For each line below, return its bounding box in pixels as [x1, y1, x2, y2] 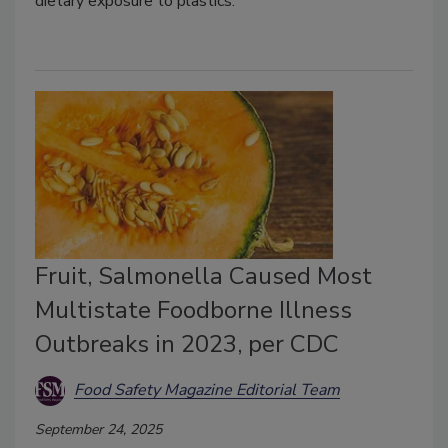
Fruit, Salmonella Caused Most [35, 259, 372, 292]
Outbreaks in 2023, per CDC [35, 327, 339, 360]
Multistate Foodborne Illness [35, 293, 352, 326]
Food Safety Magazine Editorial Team [74, 379, 340, 402]
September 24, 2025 [35, 419, 162, 439]
